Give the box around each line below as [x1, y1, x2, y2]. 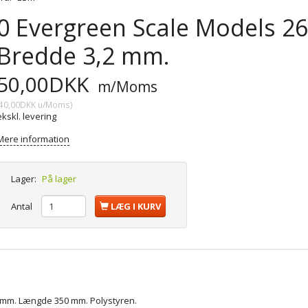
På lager [42, 172, 77, 185]
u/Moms [36, 98, 71, 110]
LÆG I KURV [111, 199, 162, 212]
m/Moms [94, 76, 158, 96]
